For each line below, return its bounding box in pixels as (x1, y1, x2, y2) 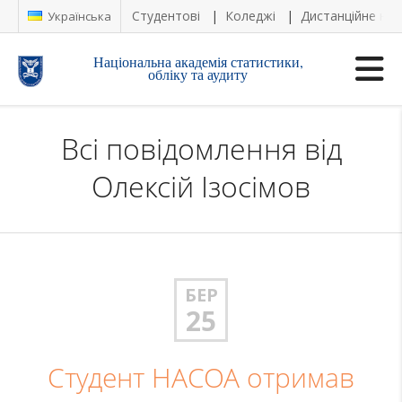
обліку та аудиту (148, 65, 249, 83)
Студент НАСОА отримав (48, 360, 354, 396)
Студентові (132, 7, 200, 24)
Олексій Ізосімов (92, 167, 310, 205)
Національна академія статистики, (92, 52, 303, 71)
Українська (45, 8, 111, 24)
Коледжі (225, 7, 275, 24)
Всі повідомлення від (60, 129, 342, 168)
